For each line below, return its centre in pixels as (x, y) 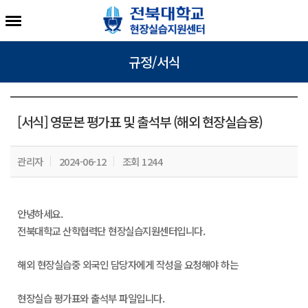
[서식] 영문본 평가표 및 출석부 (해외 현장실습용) (140, 122)
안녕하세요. (40, 213)
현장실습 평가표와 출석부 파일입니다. (91, 298)
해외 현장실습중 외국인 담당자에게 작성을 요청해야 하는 (128, 264)
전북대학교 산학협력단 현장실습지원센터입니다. (111, 231)
